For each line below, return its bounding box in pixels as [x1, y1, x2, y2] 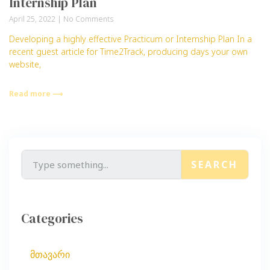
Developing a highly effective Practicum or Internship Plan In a [9, 33, 252, 45]
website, [9, 58, 41, 70]
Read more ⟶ [9, 89, 63, 99]
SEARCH [191, 158, 239, 171]
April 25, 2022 [9, 14, 57, 24]
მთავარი [30, 248, 70, 261]
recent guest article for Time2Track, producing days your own [9, 46, 248, 57]
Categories [21, 210, 83, 227]
